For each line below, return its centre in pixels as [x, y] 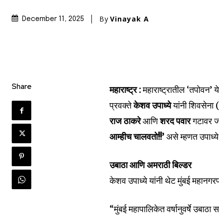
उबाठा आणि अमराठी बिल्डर [151, 165]
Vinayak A [130, 19]
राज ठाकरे [125, 121]
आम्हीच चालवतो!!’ [138, 137]
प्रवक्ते [122, 106]
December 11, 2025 [53, 19]
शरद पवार [175, 121]
